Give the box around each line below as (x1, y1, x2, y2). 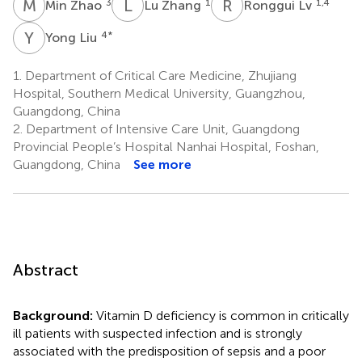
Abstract (13, 259, 78, 280)
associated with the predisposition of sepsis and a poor (13, 343, 326, 359)
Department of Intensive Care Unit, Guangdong (23, 120, 300, 137)
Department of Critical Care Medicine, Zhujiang (22, 67, 297, 83)
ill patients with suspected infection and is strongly (13, 325, 302, 341)
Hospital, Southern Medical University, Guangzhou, (13, 85, 305, 101)
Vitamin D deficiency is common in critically (96, 307, 349, 323)
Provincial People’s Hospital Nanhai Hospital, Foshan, (13, 138, 319, 154)
